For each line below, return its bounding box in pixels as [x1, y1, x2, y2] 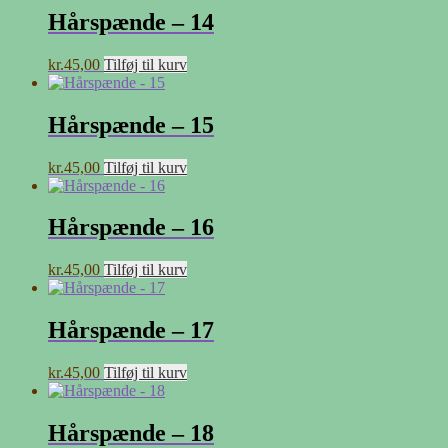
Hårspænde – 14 [48, 8, 214, 35]
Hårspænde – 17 [48, 317, 214, 344]
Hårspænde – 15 [48, 111, 214, 138]
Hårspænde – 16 [48, 214, 214, 241]
